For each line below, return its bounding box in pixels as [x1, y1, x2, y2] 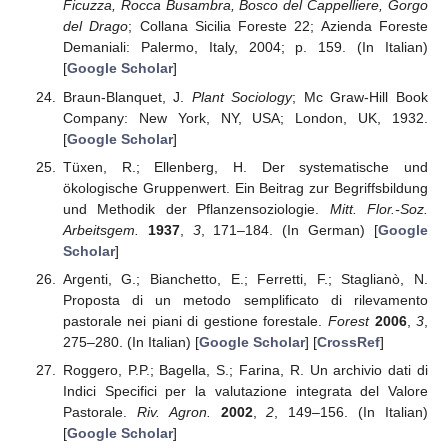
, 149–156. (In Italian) [274, 403, 429, 420]
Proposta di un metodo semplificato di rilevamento [62, 291, 428, 308]
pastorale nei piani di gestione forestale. [62, 312, 328, 329]
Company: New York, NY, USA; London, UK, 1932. [62, 109, 428, 126]
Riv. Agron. [136, 403, 211, 420]
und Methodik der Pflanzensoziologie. [62, 200, 330, 217]
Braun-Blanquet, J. [62, 88, 192, 105]
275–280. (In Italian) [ [62, 333, 199, 350]
